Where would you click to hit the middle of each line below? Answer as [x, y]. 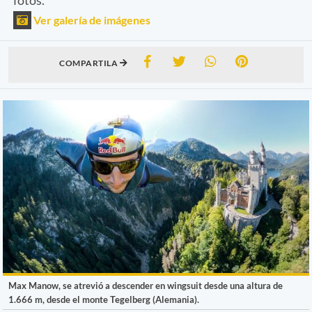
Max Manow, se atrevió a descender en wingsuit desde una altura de [146, 285]
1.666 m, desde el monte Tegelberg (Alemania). [104, 299]
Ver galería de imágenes [91, 19]
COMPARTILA [89, 63]
